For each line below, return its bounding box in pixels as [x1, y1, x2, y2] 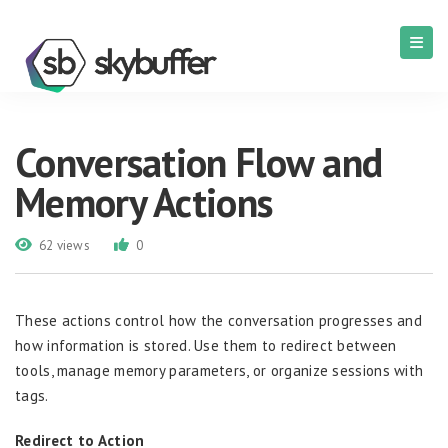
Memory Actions [15, 176, 273, 228]
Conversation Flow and [15, 136, 383, 188]
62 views [38, 237, 91, 254]
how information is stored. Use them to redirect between [15, 336, 397, 355]
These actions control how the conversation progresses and [15, 311, 423, 330]
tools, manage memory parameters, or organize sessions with [15, 361, 424, 380]
